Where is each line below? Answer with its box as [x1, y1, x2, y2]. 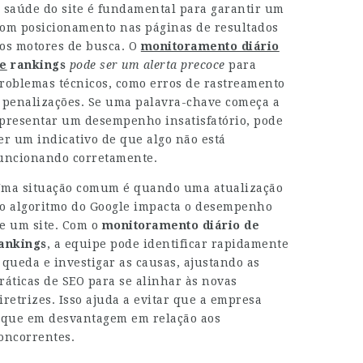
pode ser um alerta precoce [69, 58, 225, 71]
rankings [6, 58, 66, 71]
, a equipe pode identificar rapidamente [46, 237, 289, 250]
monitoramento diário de [101, 219, 260, 232]
